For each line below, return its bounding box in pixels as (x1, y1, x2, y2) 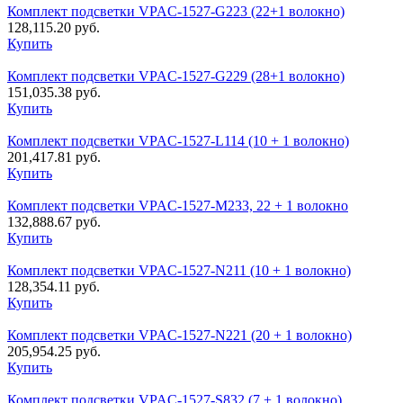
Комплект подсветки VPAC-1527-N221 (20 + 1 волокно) (7, 327, 352, 344)
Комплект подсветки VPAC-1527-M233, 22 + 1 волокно (7, 198, 348, 214)
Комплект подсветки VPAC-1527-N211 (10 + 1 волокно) (7, 263, 351, 279)
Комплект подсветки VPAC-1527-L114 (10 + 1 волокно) (7, 133, 349, 149)
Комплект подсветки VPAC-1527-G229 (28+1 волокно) (7, 68, 345, 85)
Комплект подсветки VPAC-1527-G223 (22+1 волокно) (7, 4, 345, 20)
